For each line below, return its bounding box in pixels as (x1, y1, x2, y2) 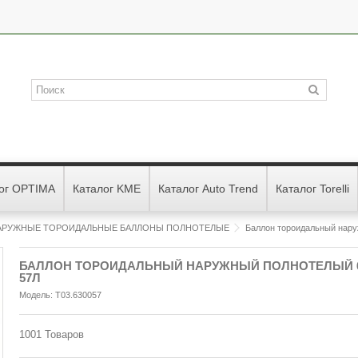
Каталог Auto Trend (158, 182, 258, 195)
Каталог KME (73, 182, 141, 195)
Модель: (19, 290, 53, 300)
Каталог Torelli (276, 182, 349, 195)
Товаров (45, 328, 84, 340)
